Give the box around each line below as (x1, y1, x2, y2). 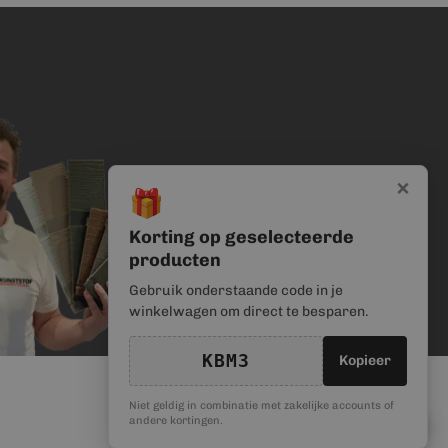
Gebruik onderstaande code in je (129, 282, 343, 299)
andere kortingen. (129, 414, 223, 427)
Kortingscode (326, 416, 416, 433)
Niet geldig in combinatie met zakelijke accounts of (129, 399, 394, 412)
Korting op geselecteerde (129, 226, 354, 248)
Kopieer (339, 352, 391, 369)
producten (129, 249, 221, 271)
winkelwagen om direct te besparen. (129, 303, 369, 320)
